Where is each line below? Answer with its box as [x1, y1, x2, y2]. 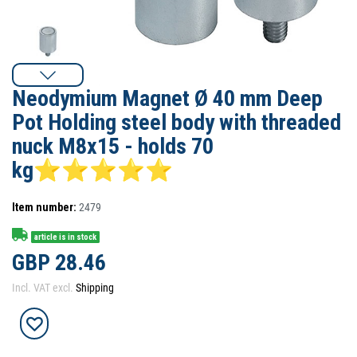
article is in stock [34, 231, 97, 242]
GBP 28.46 [12, 249, 106, 276]
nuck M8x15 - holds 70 [12, 133, 214, 159]
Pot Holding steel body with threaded [12, 109, 341, 135]
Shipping [76, 281, 114, 294]
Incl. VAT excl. [12, 281, 76, 294]
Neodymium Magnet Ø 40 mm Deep [12, 85, 323, 112]
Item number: [12, 201, 76, 214]
